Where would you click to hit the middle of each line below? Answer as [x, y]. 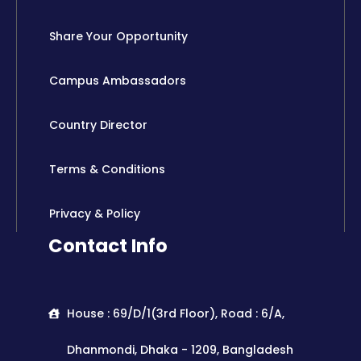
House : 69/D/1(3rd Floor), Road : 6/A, [175, 313]
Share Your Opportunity [118, 36]
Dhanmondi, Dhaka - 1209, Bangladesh [180, 349]
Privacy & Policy [95, 213]
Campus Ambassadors [118, 80]
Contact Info [108, 245]
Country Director [98, 124]
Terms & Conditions [107, 169]
